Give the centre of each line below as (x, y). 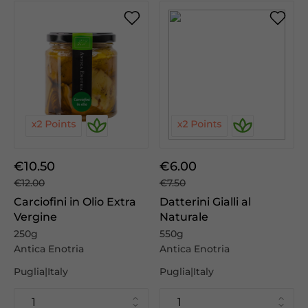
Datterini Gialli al (205, 202)
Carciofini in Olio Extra (75, 202)
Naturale (184, 217)
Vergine (35, 217)
